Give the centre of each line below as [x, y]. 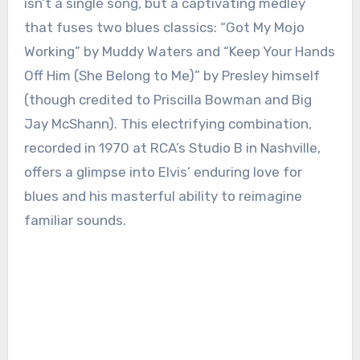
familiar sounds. [75, 221]
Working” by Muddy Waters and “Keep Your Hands [179, 52]
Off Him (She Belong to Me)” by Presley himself [172, 76]
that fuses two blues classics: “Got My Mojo [164, 28]
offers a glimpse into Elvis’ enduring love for [163, 172]
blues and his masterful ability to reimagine [163, 196]
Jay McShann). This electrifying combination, [168, 124]
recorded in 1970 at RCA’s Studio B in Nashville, [172, 148]
